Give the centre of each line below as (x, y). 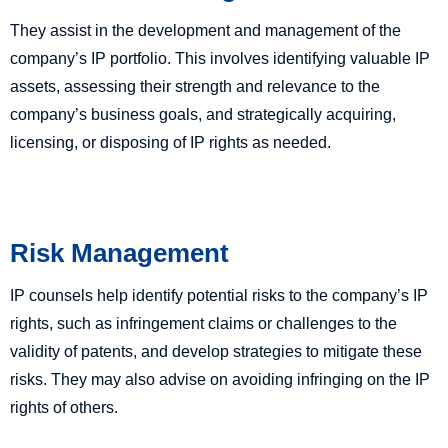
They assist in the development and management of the (205, 31)
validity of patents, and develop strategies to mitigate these (216, 352)
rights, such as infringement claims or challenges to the (203, 324)
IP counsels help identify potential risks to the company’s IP (219, 296)
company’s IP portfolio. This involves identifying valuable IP (220, 59)
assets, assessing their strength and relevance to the (195, 87)
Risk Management (119, 253)
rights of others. (64, 408)
